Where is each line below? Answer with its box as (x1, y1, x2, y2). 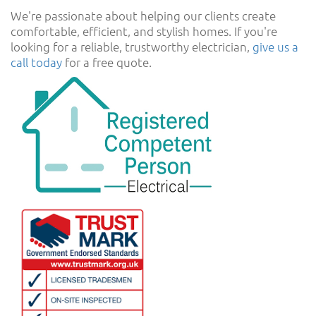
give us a (253, 38, 298, 54)
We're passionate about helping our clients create (11, 7, 276, 23)
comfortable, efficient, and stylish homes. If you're (11, 23, 277, 39)
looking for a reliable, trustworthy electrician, (11, 38, 253, 54)
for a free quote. (62, 54, 152, 70)
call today (11, 54, 62, 70)
